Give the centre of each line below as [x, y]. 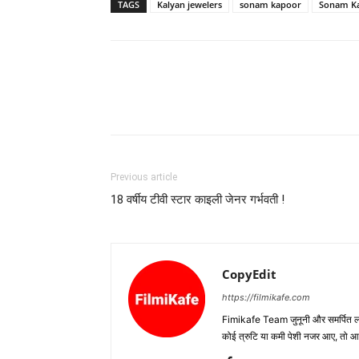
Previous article [144, 177]
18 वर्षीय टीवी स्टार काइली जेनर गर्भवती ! [198, 200]
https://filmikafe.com [266, 298]
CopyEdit [249, 274]
